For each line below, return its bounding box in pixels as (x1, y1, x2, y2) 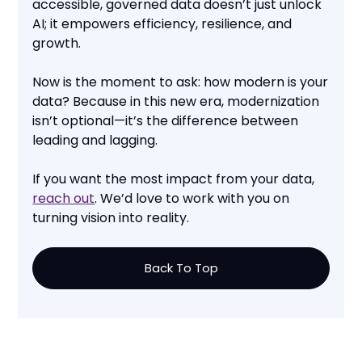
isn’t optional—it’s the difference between (32, 112, 299, 131)
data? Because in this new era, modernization (32, 92, 320, 112)
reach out (32, 189, 95, 208)
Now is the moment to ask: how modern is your (32, 73, 329, 92)
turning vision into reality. (32, 208, 190, 228)
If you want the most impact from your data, (32, 170, 315, 189)
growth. (32, 34, 82, 53)
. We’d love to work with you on (95, 189, 290, 208)
